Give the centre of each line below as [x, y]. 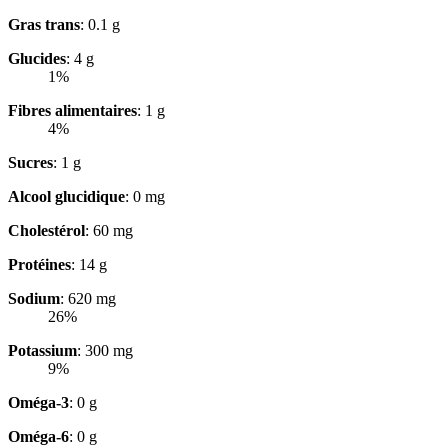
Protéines [39, 264]
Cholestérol [46, 230]
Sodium [34, 298]
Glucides [37, 58]
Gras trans [44, 24]
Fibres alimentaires [72, 110]
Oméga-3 [38, 402]
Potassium [42, 350]
